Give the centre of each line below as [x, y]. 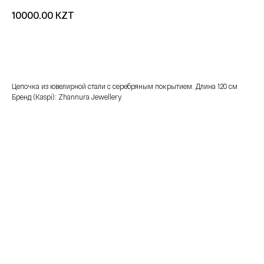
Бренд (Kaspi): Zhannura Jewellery [67, 96]
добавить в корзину [132, 48]
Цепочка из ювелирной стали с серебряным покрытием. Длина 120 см [125, 86]
